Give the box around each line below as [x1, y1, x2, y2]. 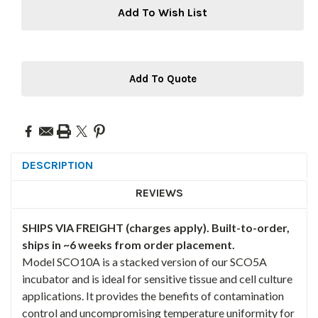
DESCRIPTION [22, 158, 93, 172]
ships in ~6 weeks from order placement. [22, 237, 235, 251]
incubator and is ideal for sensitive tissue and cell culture [22, 271, 292, 285]
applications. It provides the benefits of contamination [22, 288, 284, 302]
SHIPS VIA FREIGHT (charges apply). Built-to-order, [22, 220, 290, 234]
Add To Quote [128, 72, 197, 85]
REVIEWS [135, 185, 183, 199]
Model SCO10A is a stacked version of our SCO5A [22, 254, 267, 268]
